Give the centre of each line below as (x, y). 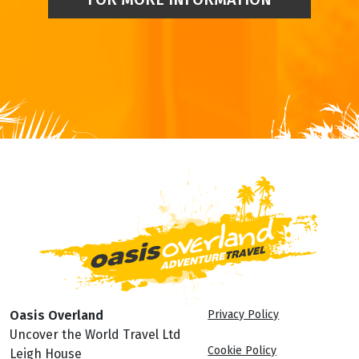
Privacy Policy (244, 314)
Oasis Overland (56, 315)
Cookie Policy (242, 350)
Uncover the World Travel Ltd (95, 334)
